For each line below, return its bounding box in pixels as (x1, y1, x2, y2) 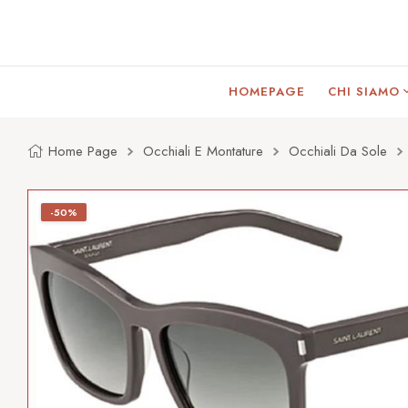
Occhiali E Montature (143, 141, 263, 162)
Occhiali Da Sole (289, 141, 387, 162)
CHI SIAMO (327, 82, 400, 100)
